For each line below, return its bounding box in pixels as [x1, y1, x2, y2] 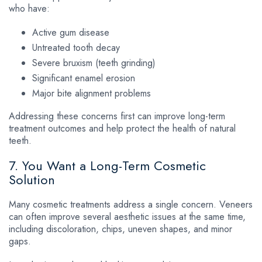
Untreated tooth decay [32, 40, 120, 54]
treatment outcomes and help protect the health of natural [9, 121, 236, 135]
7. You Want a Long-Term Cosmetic [9, 156, 206, 175]
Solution [9, 170, 55, 189]
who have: [9, 1, 50, 15]
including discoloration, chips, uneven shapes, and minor [9, 222, 232, 236]
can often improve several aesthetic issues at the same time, [9, 209, 246, 223]
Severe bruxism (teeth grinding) [32, 56, 156, 70]
